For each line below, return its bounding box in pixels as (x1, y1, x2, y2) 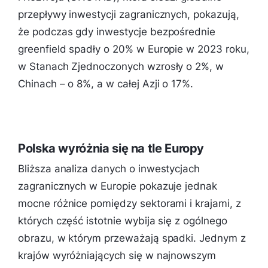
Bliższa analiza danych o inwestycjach (18, 162, 200, 175)
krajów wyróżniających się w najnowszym (18, 249, 217, 261)
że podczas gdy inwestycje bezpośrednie (18, 25, 216, 38)
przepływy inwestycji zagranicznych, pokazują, (18, 8, 239, 20)
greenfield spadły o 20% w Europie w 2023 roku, (18, 42, 249, 55)
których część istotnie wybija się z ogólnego (18, 214, 227, 227)
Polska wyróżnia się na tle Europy (18, 141, 205, 156)
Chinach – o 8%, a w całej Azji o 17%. (18, 77, 194, 90)
